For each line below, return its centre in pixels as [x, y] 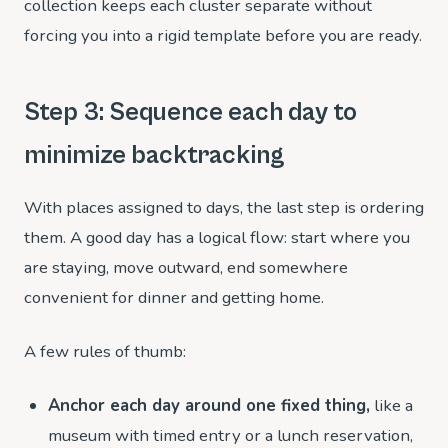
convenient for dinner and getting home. [174, 297]
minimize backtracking [154, 155]
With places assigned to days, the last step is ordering [224, 207]
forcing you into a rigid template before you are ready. [223, 35]
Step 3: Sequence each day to [190, 112]
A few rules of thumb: [105, 351]
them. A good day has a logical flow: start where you [217, 237]
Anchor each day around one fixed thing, [209, 405]
